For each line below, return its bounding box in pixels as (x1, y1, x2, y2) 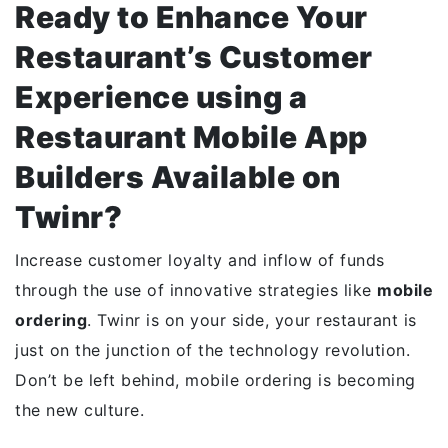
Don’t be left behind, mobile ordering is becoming (15, 370, 416, 390)
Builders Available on (15, 159, 341, 195)
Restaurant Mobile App (15, 119, 368, 155)
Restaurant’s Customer (15, 39, 373, 75)
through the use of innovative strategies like (15, 280, 377, 300)
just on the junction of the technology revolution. (15, 340, 410, 360)
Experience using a (15, 79, 307, 115)
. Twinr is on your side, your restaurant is (87, 310, 417, 330)
